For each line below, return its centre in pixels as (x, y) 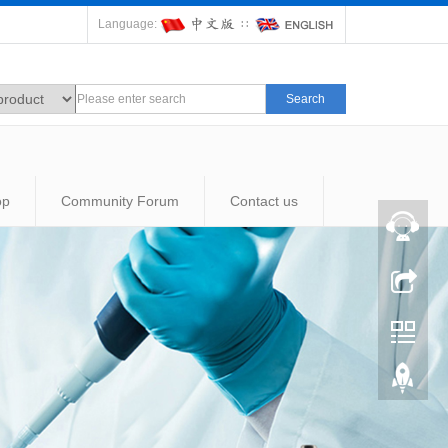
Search (305, 99)
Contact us (264, 201)
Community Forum (120, 201)
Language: (129, 24)
